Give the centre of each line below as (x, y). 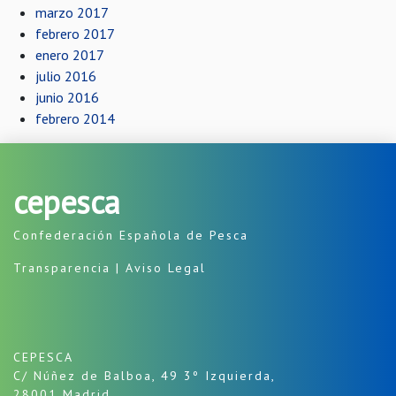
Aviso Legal (166, 268)
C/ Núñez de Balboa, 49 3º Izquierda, (145, 376)
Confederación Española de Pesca (131, 235)
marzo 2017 (72, 12)
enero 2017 (70, 55)
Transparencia (62, 268)
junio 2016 (67, 97)
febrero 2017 (75, 34)
